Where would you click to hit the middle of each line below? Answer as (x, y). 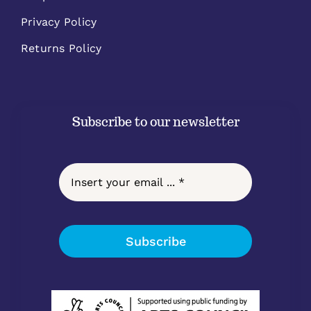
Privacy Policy (59, 22)
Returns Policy (61, 48)
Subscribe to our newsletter (155, 121)
